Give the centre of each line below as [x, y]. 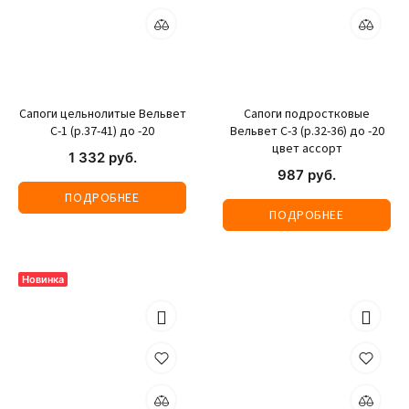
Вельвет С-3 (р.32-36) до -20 [307, 131]
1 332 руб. [102, 157]
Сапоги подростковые [307, 114]
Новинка [43, 279]
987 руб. [307, 175]
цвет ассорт [307, 149]
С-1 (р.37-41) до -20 [102, 131]
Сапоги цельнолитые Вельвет [102, 114]
